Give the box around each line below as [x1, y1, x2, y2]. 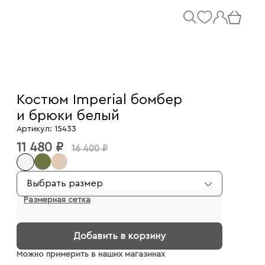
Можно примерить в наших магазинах [17, 250, 165, 258]
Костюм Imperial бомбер [17, 93, 182, 107]
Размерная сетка [24, 196, 91, 204]
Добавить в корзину [73, 231, 166, 241]
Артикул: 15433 [17, 125, 76, 133]
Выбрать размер [27, 179, 103, 188]
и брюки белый [17, 109, 119, 123]
